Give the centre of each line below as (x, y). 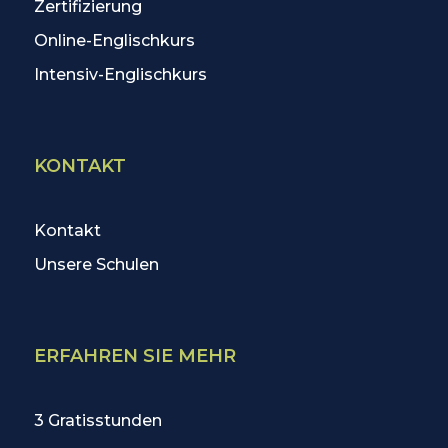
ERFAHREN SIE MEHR (135, 356)
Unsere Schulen (97, 265)
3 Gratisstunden (98, 421)
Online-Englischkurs (115, 41)
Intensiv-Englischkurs (121, 75)
